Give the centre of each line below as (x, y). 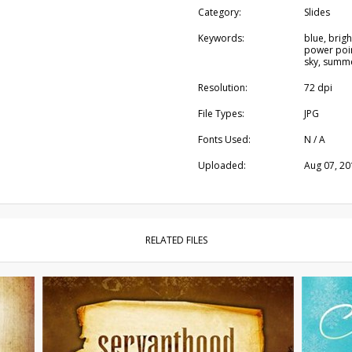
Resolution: (222, 88)
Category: (219, 12)
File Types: (221, 114)
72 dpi (318, 88)
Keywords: (221, 38)
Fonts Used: (224, 139)
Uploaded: (222, 165)
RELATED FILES (176, 240)
